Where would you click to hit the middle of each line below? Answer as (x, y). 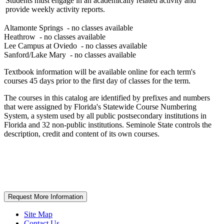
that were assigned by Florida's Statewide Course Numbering (100, 106)
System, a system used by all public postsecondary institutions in (105, 115)
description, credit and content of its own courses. (82, 133)
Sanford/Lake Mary (35, 54)
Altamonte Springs (33, 27)
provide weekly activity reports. (55, 9)
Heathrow (20, 36)
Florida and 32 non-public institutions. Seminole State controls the (108, 124)
